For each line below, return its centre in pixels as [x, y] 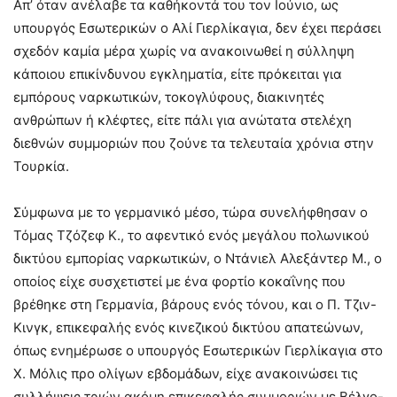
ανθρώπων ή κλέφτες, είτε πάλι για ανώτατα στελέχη [183, 121]
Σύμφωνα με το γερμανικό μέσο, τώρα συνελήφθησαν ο [191, 213]
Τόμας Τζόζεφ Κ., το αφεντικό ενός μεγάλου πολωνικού [191, 236]
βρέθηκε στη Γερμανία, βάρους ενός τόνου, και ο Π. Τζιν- [195, 305]
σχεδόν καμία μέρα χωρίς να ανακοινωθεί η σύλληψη [184, 51]
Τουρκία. [41, 167]
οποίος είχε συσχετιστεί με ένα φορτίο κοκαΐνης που [179, 282]
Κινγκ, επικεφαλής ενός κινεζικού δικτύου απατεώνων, [188, 328]
